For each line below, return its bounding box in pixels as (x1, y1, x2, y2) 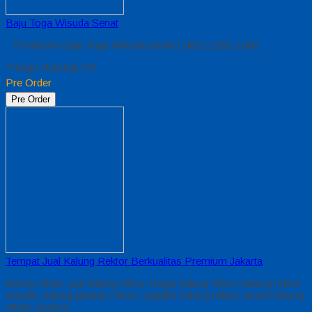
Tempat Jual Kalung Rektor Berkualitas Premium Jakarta (6, 254, 263, 267)
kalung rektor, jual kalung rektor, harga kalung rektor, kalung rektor (6, 276, 301, 289)
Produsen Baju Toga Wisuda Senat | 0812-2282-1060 (6, 38, 258, 51)
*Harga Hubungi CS (6, 61, 96, 73)
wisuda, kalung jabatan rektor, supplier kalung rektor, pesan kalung (6, 288, 304, 301)
